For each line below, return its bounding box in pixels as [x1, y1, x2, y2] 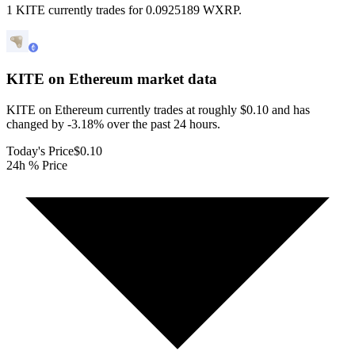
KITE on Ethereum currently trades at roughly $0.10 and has [6, 102, 310, 116]
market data [133, 71, 217, 88]
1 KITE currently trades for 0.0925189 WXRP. [6, 3, 242, 17]
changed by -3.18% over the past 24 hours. [6, 116, 220, 131]
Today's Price [6, 143, 74, 158]
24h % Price [6, 158, 67, 172]
